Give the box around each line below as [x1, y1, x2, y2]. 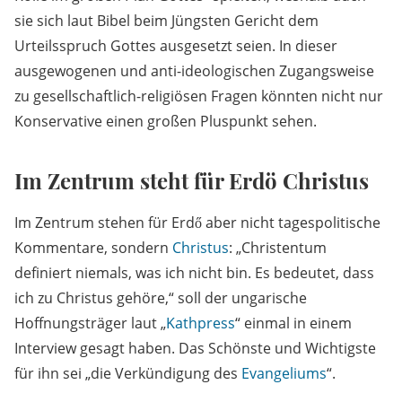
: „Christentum [229, 238, 327, 258]
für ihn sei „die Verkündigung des [14, 363, 241, 384]
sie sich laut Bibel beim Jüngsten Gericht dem [14, 11, 319, 31]
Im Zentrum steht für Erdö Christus [14, 166, 369, 196]
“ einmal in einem [235, 313, 352, 334]
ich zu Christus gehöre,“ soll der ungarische [14, 288, 307, 309]
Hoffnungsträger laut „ [14, 313, 166, 334]
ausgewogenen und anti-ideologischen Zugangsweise [14, 61, 374, 82]
